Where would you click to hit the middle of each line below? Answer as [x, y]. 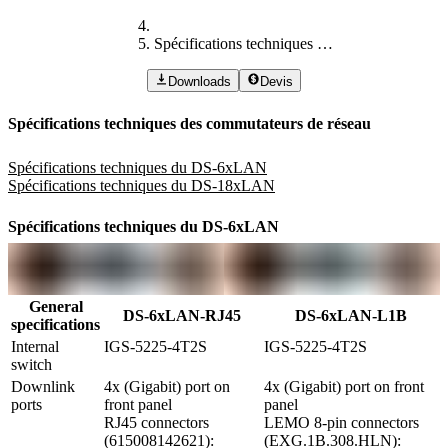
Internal [35, 347]
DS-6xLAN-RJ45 [182, 316]
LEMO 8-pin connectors [341, 423]
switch [31, 365]
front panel [138, 405]
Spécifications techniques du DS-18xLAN [141, 185]
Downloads [199, 81]
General [55, 307]
